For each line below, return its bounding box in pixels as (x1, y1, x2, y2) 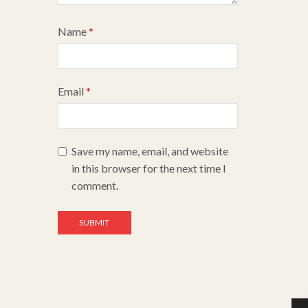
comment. (71, 178, 118, 192)
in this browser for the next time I (71, 161, 226, 175)
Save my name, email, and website (71, 144, 228, 157)
